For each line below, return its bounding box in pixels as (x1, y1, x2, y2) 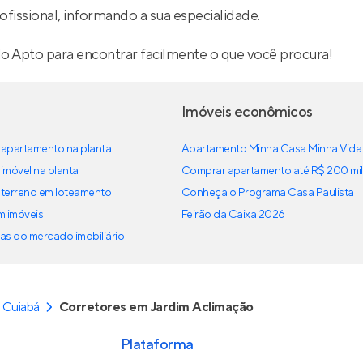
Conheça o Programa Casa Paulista (181, 186, 354, 200)
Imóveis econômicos (181, 103, 313, 122)
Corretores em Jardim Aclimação (58, 299, 254, 315)
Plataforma (120, 335, 194, 354)
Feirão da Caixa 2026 (181, 207, 285, 222)
